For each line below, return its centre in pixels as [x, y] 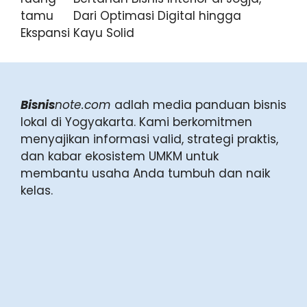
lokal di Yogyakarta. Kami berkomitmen [136, 122]
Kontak [42, 279]
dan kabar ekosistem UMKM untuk [120, 156]
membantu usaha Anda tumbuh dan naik [145, 173]
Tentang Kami [63, 255]
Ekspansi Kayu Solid [77, 33]
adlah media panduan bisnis [199, 105]
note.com [83, 105]
